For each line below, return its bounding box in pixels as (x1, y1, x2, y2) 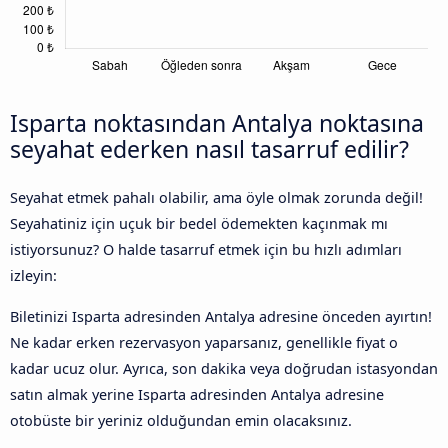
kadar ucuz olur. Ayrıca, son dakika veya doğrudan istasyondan (10, 358, 438, 378)
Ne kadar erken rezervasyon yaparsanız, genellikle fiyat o (10, 332, 398, 352)
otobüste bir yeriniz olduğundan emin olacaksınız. (10, 410, 352, 430)
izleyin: (10, 266, 57, 286)
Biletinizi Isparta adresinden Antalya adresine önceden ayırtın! (10, 306, 432, 326)
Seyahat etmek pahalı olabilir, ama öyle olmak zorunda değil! (10, 188, 423, 208)
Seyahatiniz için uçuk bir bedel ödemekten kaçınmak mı (10, 214, 388, 234)
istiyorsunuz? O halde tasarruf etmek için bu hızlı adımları (10, 240, 402, 260)
